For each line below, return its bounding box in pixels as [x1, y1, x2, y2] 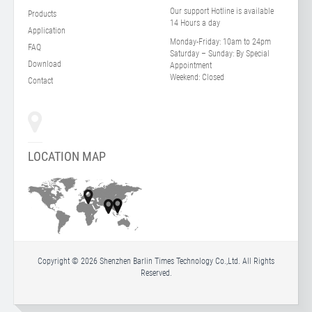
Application [28, 25, 65, 36]
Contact [28, 75, 53, 86]
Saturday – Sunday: [170, 48, 234, 58]
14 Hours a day [170, 17, 220, 28]
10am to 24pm [223, 36, 271, 47]
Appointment [170, 60, 212, 70]
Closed [200, 72, 224, 82]
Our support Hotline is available [170, 6, 274, 16]
